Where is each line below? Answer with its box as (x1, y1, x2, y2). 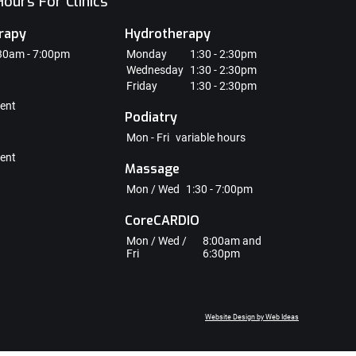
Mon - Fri (126, 131, 170, 144)
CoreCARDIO (125, 212, 200, 229)
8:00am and (203, 234, 262, 247)
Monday (126, 48, 168, 60)
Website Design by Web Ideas (205, 313, 299, 321)
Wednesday (126, 64, 184, 76)
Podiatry (125, 109, 178, 126)
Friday (126, 79, 158, 92)
